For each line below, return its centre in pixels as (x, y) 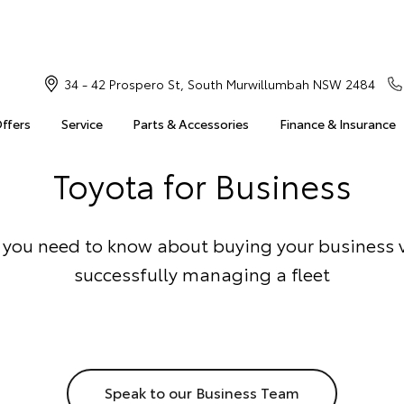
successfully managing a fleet (202, 273)
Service (82, 124)
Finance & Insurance (337, 124)
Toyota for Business (202, 184)
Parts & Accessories (191, 124)
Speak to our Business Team (202, 392)
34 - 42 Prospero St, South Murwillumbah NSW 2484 (219, 84)
